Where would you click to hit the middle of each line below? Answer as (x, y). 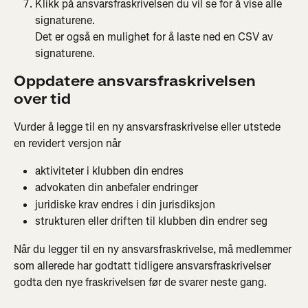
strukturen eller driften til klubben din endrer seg (151, 221)
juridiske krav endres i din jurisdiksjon (125, 204)
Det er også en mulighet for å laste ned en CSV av (155, 36)
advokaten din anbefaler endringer (117, 188)
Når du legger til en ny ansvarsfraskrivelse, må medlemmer (154, 249)
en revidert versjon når (67, 143)
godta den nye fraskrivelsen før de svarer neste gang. (140, 282)
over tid (42, 99)
